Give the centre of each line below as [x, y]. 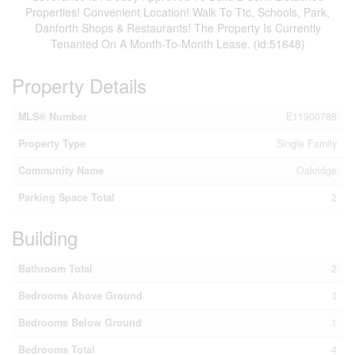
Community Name [61, 170]
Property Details [79, 85]
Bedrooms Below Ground [80, 323]
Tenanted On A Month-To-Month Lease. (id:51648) [177, 44]
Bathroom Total [55, 269]
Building [45, 237]
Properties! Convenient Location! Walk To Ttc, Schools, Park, [177, 12]
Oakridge [317, 170]
